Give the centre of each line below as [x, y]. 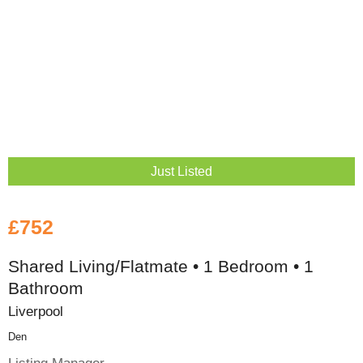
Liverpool [36, 312]
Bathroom [46, 288]
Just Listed [181, 171]
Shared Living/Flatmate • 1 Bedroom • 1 [161, 267]
